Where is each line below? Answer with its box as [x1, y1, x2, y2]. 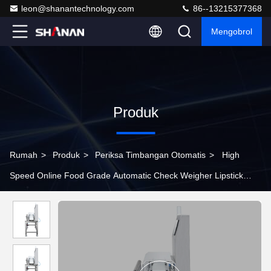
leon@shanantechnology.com [21, 4, 134, 13]
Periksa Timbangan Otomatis [95, 150, 206, 160]
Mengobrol [211, 27, 252, 36]
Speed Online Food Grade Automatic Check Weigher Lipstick [10, 171, 243, 180]
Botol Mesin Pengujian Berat [10, 191, 118, 201]
